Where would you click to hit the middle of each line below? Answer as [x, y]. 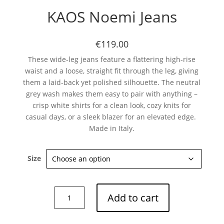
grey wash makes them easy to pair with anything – [112, 94]
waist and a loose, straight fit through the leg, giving [112, 71]
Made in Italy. [112, 128]
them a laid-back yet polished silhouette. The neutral [112, 82]
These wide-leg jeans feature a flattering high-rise [112, 59]
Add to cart [133, 198]
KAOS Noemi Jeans [112, 17]
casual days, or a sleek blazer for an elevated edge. [112, 117]
